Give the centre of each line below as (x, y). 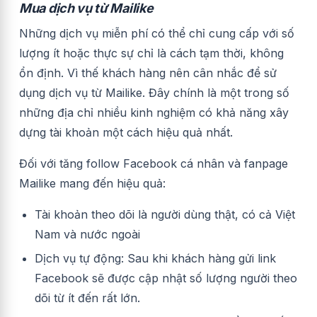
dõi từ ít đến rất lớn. (87, 298)
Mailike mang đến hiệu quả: (92, 183)
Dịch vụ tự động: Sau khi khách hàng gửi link (155, 258)
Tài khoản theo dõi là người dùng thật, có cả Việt (165, 214)
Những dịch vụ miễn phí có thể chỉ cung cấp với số (157, 33)
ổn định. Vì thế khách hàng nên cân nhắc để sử (148, 73)
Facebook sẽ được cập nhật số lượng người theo (166, 278)
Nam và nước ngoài (87, 234)
